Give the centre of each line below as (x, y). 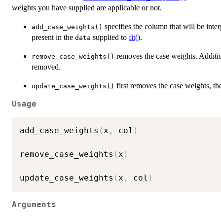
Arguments (34, 204)
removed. (46, 67)
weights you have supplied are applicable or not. (87, 7)
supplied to (110, 37)
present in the (53, 37)
